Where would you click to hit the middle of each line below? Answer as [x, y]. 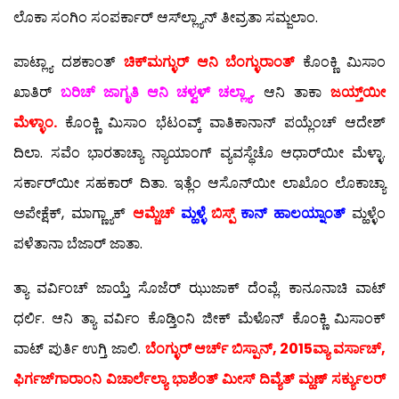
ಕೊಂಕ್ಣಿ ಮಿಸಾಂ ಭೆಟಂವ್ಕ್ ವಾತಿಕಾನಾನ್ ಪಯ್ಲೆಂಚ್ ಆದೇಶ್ [221, 123]
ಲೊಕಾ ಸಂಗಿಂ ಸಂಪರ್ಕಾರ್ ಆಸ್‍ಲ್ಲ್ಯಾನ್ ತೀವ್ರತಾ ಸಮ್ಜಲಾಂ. [166, 18]
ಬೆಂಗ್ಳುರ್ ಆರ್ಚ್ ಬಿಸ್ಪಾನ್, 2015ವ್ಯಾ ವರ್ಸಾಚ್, [265, 349]
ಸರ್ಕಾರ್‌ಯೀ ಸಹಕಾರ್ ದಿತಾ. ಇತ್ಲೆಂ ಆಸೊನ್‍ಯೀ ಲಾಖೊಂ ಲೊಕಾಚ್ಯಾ [199, 183]
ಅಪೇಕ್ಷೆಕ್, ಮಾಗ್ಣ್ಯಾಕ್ [73, 214]
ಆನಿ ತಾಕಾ [293, 93]
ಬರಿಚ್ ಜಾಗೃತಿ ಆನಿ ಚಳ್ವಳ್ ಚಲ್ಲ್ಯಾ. [158, 93]
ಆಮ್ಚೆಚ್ [153, 214]
